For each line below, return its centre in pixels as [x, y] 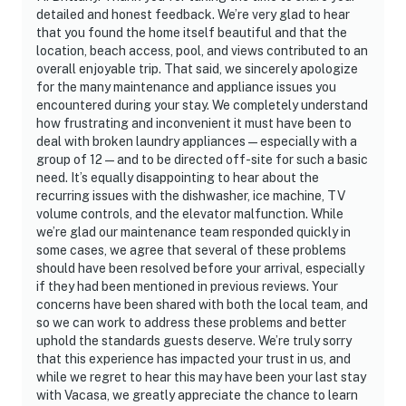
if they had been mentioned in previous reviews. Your [187, 286]
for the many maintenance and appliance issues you [186, 87]
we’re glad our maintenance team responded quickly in [193, 232]
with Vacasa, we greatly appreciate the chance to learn [197, 395]
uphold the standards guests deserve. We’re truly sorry [194, 340]
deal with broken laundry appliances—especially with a [197, 141]
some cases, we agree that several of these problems [191, 250]
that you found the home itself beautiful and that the [192, 32]
